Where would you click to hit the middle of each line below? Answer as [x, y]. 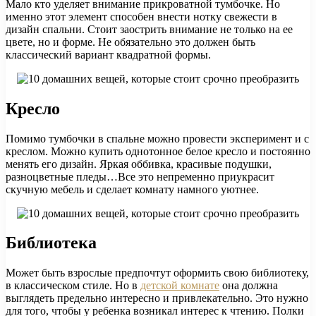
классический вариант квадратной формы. [108, 54]
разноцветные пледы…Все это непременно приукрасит [140, 176]
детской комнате [180, 286]
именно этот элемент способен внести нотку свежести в [141, 16]
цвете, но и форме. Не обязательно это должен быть [130, 42]
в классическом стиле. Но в [73, 286]
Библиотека [51, 243]
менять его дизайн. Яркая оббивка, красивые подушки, [139, 164]
